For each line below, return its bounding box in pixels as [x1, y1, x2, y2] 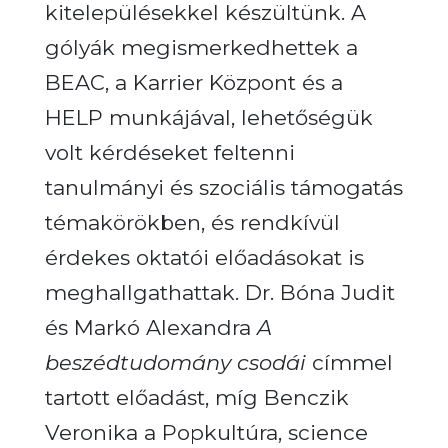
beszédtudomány [44, 349, 231, 375]
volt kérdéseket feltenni [44, 139, 295, 165]
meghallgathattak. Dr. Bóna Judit [44, 279, 395, 305]
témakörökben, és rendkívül [44, 209, 340, 235]
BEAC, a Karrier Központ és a [44, 69, 343, 95]
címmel [305, 349, 393, 375]
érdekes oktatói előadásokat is [44, 244, 364, 270]
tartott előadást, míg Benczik [44, 384, 349, 410]
